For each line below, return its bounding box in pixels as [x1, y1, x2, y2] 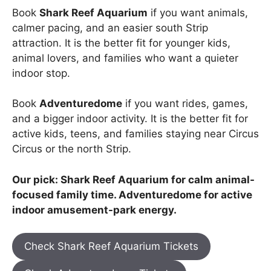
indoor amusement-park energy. [12, 203, 177, 216]
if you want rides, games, [122, 97, 248, 110]
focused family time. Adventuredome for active [12, 188, 252, 201]
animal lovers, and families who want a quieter [12, 51, 238, 64]
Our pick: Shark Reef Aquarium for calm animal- [12, 173, 255, 186]
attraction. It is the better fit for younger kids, [12, 36, 230, 49]
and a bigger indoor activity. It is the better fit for [12, 113, 248, 125]
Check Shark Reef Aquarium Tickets [24, 240, 198, 253]
